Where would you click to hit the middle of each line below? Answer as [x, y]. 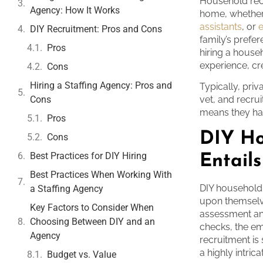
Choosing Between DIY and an [92, 221]
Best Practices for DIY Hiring [88, 156]
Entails [231, 161]
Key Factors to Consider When [92, 207]
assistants [221, 26]
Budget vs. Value [82, 254]
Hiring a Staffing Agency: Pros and [101, 85]
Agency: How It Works [75, 10]
